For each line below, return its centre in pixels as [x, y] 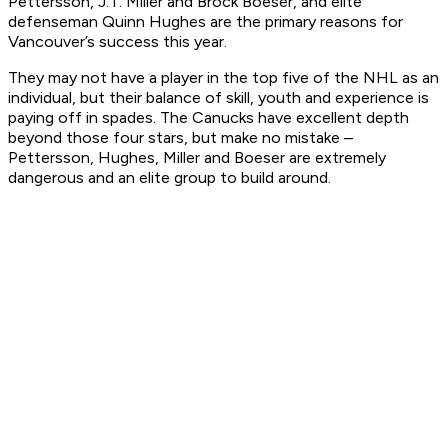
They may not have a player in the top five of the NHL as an [223, 78]
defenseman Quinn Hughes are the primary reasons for [205, 22]
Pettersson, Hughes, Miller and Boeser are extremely [197, 158]
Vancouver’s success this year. [119, 42]
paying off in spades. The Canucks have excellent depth [208, 118]
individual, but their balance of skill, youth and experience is [218, 98]
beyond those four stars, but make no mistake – [180, 138]
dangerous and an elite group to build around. [169, 178]
